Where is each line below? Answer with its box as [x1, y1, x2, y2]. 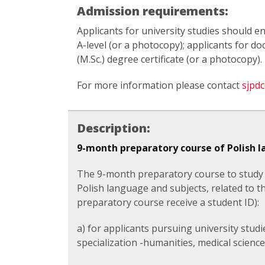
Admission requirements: [77, 3, 231, 19]
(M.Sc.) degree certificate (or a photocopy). [77, 53, 262, 66]
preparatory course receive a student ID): [77, 196, 259, 209]
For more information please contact [77, 79, 242, 92]
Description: [77, 120, 153, 136]
